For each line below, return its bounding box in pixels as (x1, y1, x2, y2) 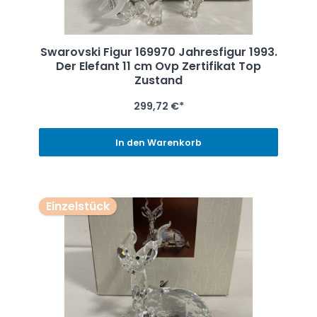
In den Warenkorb (115, 136, 202, 149)
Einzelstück (45, 197, 110, 214)
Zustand (134, 72, 183, 89)
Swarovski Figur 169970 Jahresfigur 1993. (40, 44, 277, 61)
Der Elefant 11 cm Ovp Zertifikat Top (56, 58, 261, 75)
